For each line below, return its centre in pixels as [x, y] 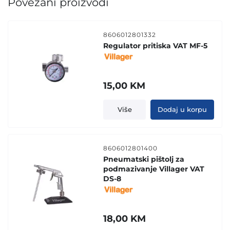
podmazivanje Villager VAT [154, 169]
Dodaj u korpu [182, 109]
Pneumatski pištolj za [144, 159]
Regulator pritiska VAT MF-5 [156, 45]
